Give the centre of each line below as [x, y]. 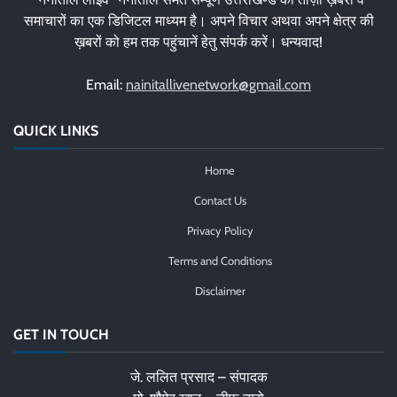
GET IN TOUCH [61, 335]
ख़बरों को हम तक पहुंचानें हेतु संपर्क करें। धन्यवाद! [198, 43]
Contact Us [220, 201]
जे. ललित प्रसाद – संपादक [198, 378]
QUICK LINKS [56, 131]
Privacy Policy [220, 231]
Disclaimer [220, 292]
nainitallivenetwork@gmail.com [218, 85]
